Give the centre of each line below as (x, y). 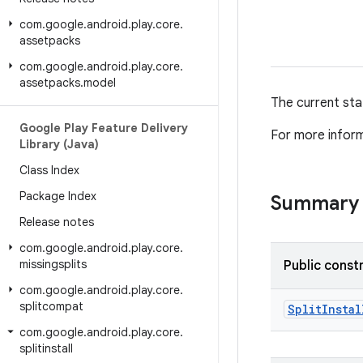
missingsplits (53, 264)
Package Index (58, 196)
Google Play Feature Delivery (104, 128)
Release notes (57, 222)
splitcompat (51, 306)
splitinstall (46, 348)
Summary (315, 203)
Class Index (49, 170)
